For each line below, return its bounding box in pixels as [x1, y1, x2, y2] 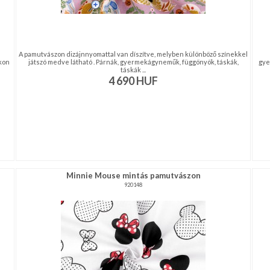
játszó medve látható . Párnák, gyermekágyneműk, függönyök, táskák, [28, 58, 239, 66]
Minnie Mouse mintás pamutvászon [66, 171, 201, 180]
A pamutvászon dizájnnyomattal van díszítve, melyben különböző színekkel [19, 50, 248, 58]
